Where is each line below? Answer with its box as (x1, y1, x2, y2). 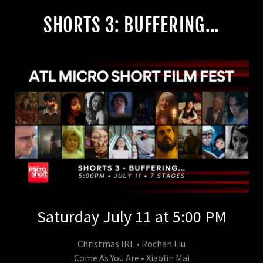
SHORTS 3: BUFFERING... (43, 14, 220, 38)
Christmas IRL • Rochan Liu (77, 237, 186, 249)
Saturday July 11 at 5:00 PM (36, 205, 227, 227)
